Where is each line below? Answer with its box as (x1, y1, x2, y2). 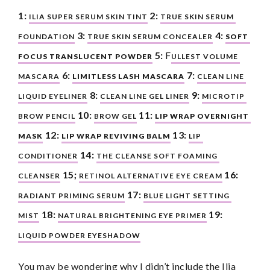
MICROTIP (202, 91, 245, 101)
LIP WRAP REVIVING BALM (61, 131, 171, 140)
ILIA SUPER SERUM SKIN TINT (28, 11, 148, 21)
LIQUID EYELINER (18, 91, 87, 101)
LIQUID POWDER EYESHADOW (18, 230, 140, 240)
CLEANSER (18, 171, 60, 180)
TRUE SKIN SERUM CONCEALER (87, 31, 213, 41)
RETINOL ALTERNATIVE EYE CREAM (78, 171, 222, 180)
